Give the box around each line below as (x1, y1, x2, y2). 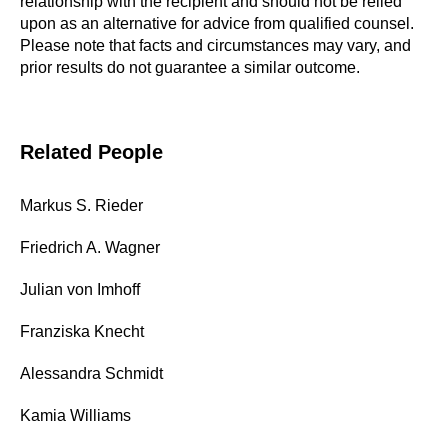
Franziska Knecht (20, 323, 144, 340)
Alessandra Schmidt (20, 365, 163, 382)
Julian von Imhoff (20, 281, 140, 298)
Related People (20, 141, 163, 163)
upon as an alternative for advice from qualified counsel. (20, 15, 418, 32)
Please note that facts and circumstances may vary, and (20, 37, 411, 54)
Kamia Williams (20, 407, 131, 424)
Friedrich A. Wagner (20, 239, 160, 256)
